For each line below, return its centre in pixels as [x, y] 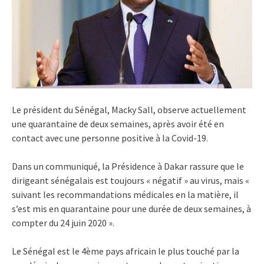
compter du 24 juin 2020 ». [63, 222]
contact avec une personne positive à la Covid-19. [110, 138]
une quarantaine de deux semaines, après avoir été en [118, 123]
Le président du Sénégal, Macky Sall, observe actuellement [129, 109]
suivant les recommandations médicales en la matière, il [125, 194]
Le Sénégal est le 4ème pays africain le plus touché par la [126, 251]
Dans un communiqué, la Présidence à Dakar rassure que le [128, 166]
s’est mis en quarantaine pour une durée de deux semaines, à [131, 208]
